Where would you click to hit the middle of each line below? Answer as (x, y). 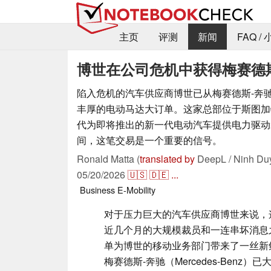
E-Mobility (136, 189)
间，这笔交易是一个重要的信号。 (149, 140)
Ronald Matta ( (108, 158)
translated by (167, 158)
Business (97, 189)
